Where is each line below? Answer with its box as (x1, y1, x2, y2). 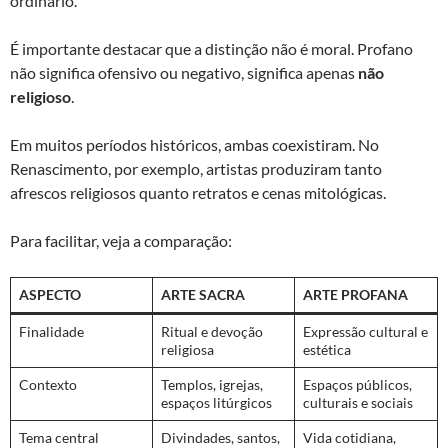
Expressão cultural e (303, 322, 428, 340)
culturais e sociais (303, 393, 413, 411)
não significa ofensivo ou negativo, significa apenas (10, 62, 358, 82)
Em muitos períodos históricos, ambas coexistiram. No (10, 134, 379, 154)
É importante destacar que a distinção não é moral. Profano (10, 38, 413, 58)
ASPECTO (19, 285, 81, 303)
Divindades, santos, (161, 428, 280, 446)
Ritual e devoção (161, 322, 263, 340)
